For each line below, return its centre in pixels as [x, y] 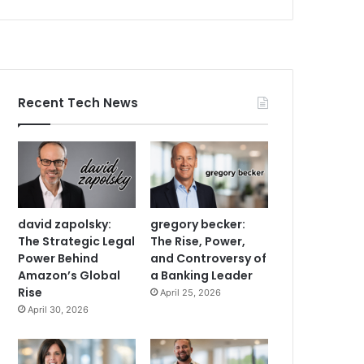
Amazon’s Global [69, 275]
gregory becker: [198, 224]
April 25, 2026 [191, 292]
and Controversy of [209, 258]
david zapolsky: [65, 224]
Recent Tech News [78, 103]
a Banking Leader [202, 275]
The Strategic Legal [77, 241]
